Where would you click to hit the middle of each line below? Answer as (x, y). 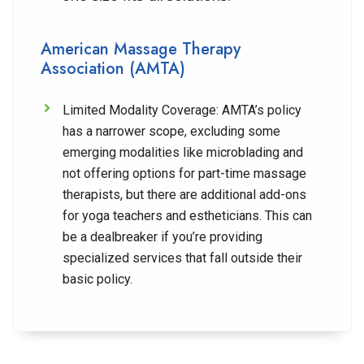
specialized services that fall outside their (182, 258)
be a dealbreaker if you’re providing (162, 237)
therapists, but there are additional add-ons (184, 195)
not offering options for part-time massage (184, 173)
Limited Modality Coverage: (141, 110)
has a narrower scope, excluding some (171, 131)
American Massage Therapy (141, 49)
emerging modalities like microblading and (183, 152)
